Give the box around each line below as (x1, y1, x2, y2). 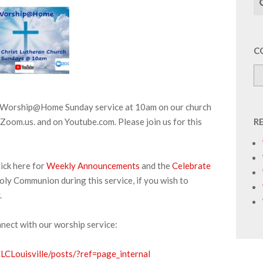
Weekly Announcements (46, 160, 141, 171)
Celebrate (170, 160, 211, 171)
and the (141, 160, 170, 171)
